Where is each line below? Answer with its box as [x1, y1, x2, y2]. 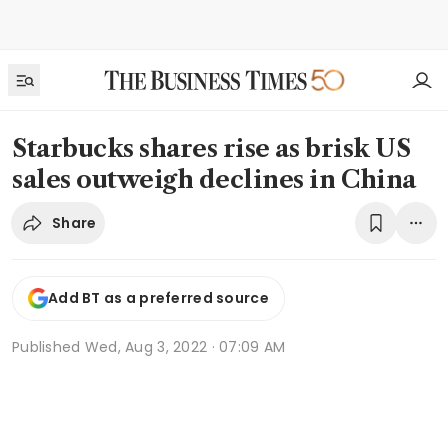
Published [12, 336, 85, 357]
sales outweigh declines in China [12, 165, 416, 194]
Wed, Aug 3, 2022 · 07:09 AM [84, 336, 286, 357]
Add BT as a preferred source [48, 288, 269, 309]
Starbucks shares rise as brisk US [12, 134, 411, 163]
